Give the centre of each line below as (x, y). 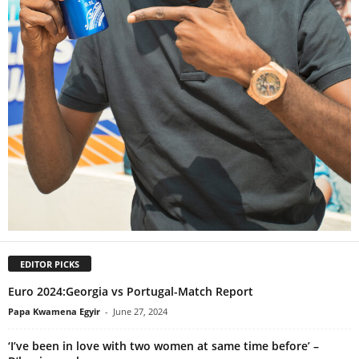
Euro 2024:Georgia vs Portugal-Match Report (131, 292)
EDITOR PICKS (50, 264)
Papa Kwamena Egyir (54, 312)
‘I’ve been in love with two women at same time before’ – (163, 346)
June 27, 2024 (140, 312)
